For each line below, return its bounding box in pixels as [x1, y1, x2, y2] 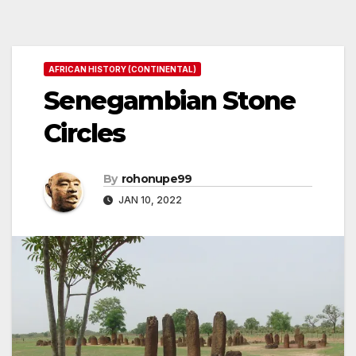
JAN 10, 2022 [116, 194, 182, 207]
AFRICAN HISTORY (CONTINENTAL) [48, 64, 196, 75]
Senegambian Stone [44, 85, 296, 117]
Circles [44, 118, 126, 149]
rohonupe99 [121, 172, 192, 187]
